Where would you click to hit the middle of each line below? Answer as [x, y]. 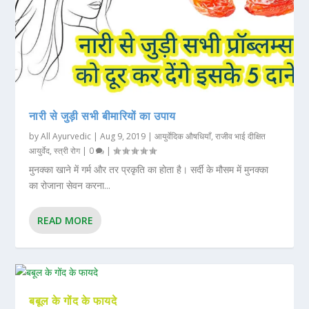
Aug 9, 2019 [123, 137]
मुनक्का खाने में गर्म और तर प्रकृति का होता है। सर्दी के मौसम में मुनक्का [149, 170]
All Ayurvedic [66, 137]
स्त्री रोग [67, 151]
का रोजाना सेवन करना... [70, 186]
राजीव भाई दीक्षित [241, 137]
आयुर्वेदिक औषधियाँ [183, 137]
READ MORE [66, 221]
